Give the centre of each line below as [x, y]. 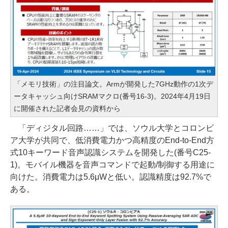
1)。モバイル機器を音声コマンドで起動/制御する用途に [112, 165]
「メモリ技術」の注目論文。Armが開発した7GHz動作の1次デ [113, 84]
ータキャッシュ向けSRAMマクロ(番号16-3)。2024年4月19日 [112, 96]
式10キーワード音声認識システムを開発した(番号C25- [110, 153]
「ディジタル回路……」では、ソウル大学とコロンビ [112, 128]
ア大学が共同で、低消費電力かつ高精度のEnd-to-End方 [112, 140]
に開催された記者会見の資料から [67, 109]
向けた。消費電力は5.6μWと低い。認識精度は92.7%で [111, 177]
